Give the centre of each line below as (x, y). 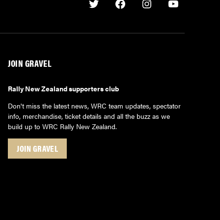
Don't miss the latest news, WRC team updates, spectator (94, 105)
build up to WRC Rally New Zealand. (62, 126)
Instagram (165, 10)
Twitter (106, 10)
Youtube (188, 10)
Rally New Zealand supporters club (63, 88)
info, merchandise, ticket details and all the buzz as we (89, 116)
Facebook (138, 10)
